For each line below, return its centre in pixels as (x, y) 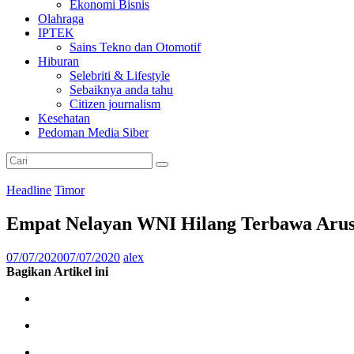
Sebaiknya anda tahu (121, 89)
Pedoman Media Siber (93, 132)
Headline (29, 190)
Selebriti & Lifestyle (120, 75)
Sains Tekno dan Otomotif (135, 47)
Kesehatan (64, 118)
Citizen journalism (115, 104)
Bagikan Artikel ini (57, 271)
